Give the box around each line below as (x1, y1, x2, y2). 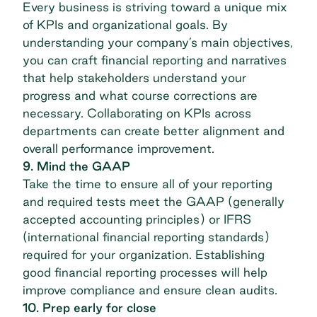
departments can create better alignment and (23, 124, 284, 138)
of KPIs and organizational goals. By (23, 18, 228, 32)
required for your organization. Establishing (23, 248, 265, 262)
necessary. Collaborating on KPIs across (23, 106, 251, 120)
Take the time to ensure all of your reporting (23, 177, 272, 191)
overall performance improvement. (23, 142, 214, 156)
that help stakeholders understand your (23, 71, 246, 85)
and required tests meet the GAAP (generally (23, 195, 284, 209)
